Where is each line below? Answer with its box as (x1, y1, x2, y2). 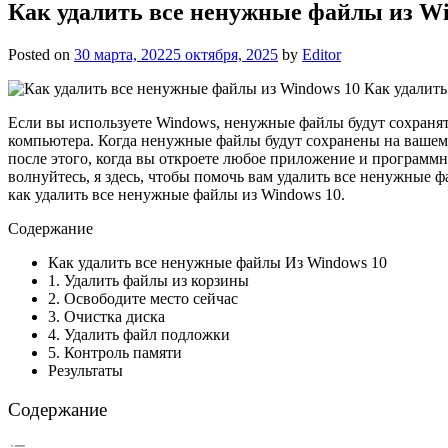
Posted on (8, 45, 74, 63)
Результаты (48, 361, 123, 379)
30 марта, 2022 (74, 45, 173, 63)
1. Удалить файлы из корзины (48, 271, 249, 289)
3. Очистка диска (48, 307, 165, 325)
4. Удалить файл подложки (48, 325, 230, 343)
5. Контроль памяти (48, 343, 182, 361)
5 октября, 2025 (173, 45, 278, 63)
